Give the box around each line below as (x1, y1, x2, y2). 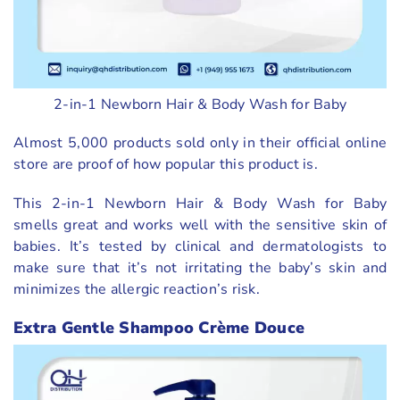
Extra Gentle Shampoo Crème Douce (13, 317, 304, 339)
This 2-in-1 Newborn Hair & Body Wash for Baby (13, 194, 387, 214)
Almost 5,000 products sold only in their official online (13, 132, 387, 153)
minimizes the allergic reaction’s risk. (13, 279, 260, 300)
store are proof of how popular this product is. (13, 154, 318, 174)
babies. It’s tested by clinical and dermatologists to (13, 237, 387, 257)
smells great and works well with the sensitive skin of (13, 215, 387, 236)
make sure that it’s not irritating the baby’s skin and (13, 258, 387, 279)
